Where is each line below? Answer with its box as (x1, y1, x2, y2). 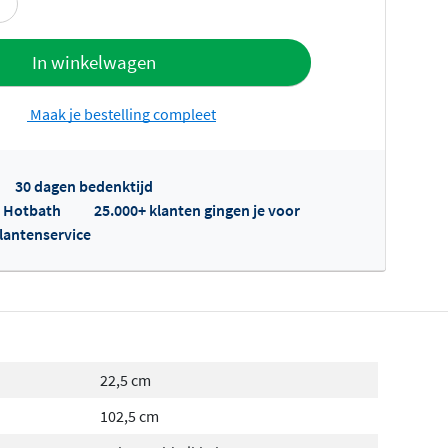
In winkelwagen (32, 50, 156, 75)
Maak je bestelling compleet (27, 103, 216, 124)
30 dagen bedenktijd (15, 175, 153, 196)
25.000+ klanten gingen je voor (94, 199, 300, 220)
